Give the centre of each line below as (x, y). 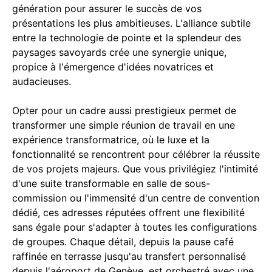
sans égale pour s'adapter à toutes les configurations (134, 227)
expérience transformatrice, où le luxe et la (111, 139)
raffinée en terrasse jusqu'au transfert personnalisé (129, 256)
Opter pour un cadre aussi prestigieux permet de (124, 110)
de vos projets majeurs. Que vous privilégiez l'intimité (135, 168)
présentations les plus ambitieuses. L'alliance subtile (131, 23)
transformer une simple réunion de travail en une (124, 125)
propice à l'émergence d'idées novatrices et (113, 66)
